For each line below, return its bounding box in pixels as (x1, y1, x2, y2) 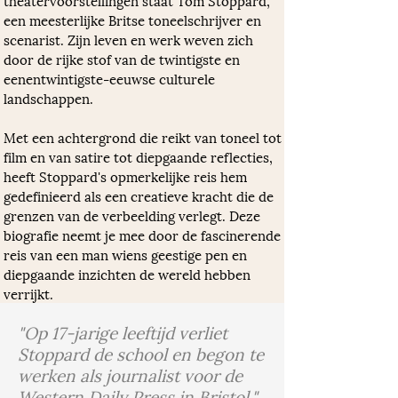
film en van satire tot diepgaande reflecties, (4, 146, 276, 167)
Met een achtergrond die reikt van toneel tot (4, 126, 285, 147)
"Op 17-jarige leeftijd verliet (18, 318, 227, 345)
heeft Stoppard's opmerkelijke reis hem (4, 165, 251, 187)
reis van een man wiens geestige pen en (4, 243, 251, 265)
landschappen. (4, 87, 97, 108)
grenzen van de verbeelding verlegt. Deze (4, 204, 264, 226)
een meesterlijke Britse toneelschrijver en (4, 9, 265, 30)
